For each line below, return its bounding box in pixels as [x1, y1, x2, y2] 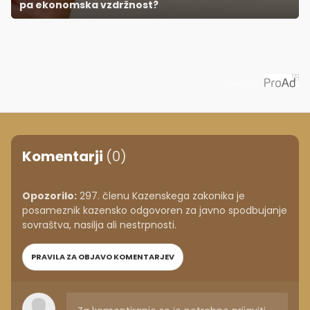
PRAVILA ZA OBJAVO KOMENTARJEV [31, 251, 174, 263]
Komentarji [22, 147, 106, 167]
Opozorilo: [22, 189, 77, 203]
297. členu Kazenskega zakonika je [77, 189, 245, 203]
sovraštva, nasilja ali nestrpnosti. [22, 218, 176, 232]
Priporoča [220, 78, 259, 89]
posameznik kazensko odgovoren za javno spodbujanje [22, 203, 287, 218]
